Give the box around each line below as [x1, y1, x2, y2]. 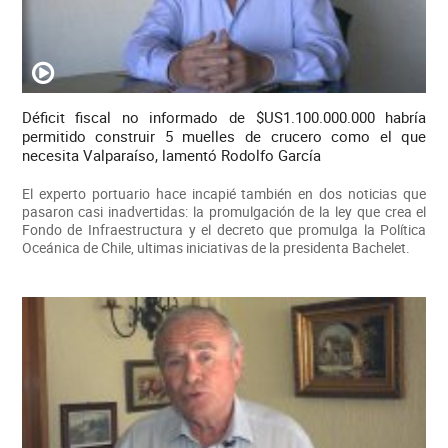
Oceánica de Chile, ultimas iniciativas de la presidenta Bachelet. [21, 237, 410, 257]
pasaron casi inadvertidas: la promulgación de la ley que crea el [21, 201, 427, 221]
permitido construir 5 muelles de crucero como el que [21, 125, 427, 146]
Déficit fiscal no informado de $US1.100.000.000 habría [21, 106, 427, 127]
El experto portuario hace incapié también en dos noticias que [21, 183, 427, 203]
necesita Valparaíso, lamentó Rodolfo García [21, 144, 321, 165]
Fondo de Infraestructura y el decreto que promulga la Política [21, 219, 427, 239]
